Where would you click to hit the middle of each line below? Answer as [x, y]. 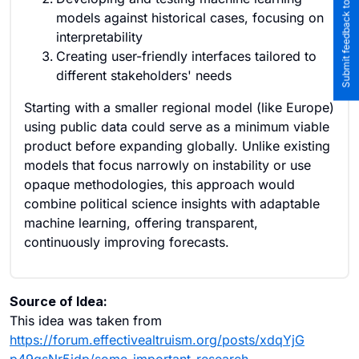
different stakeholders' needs [144, 75]
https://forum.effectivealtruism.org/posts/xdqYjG [157, 340]
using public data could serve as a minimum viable [177, 127]
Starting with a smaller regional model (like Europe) [179, 107]
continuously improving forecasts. [127, 242]
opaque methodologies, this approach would [159, 184]
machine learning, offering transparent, [141, 223]
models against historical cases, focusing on [190, 18]
